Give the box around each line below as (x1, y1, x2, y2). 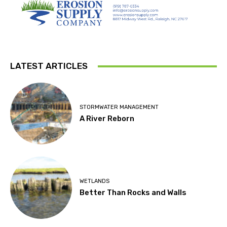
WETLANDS (80, 178, 110, 185)
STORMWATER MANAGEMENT (80, 103, 159, 110)
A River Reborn (80, 113, 135, 123)
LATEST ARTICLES (10, 61, 88, 71)
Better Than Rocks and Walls (80, 188, 187, 198)
